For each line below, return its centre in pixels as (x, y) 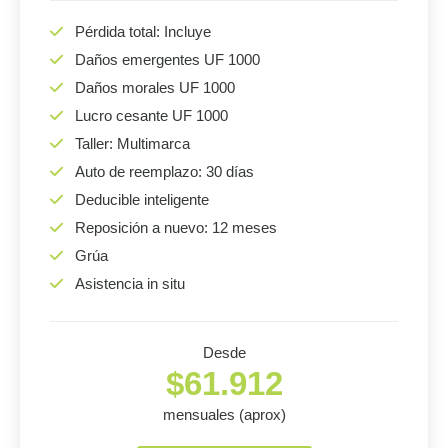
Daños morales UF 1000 (155, 87)
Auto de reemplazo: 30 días (164, 171)
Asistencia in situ (130, 283)
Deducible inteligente (142, 199)
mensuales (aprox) (224, 414)
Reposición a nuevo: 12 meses (176, 227)
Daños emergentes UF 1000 (167, 59)
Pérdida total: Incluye (143, 31)
